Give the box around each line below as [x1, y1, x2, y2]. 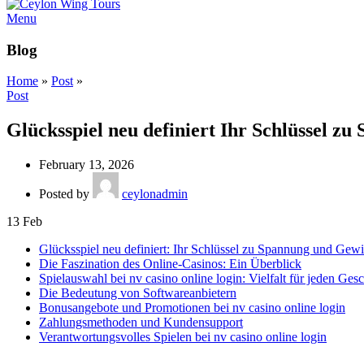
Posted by [39, 187, 89, 201]
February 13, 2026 [39, 158, 134, 172]
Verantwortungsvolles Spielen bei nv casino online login [39, 330, 327, 344]
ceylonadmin [122, 187, 188, 201]
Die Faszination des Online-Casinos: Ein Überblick [39, 257, 301, 271]
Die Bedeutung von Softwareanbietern [39, 286, 236, 301]
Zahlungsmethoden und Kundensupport [39, 315, 243, 330]
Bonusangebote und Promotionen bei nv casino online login [39, 301, 345, 315]
